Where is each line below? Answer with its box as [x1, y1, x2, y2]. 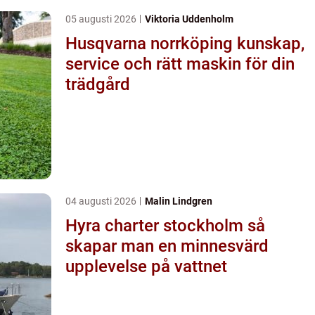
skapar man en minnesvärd [65, 236, 269, 256]
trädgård [65, 74, 130, 94]
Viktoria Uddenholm [145, 13, 233, 25]
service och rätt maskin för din [65, 53, 295, 74]
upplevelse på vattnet [65, 256, 227, 276]
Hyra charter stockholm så [65, 215, 247, 236]
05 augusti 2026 [65, 13, 139, 25]
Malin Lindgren [145, 195, 212, 207]
